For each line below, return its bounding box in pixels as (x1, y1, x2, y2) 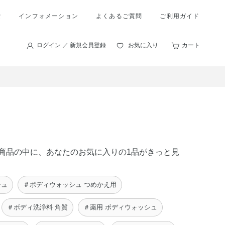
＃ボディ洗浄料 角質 (7, 203, 68, 211)
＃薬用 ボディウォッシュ (83, 203, 157, 211)
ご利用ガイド (160, 13, 200, 20)
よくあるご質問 (96, 13, 143, 20)
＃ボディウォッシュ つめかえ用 (23, 181, 117, 188)
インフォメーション (19, 13, 78, 20)
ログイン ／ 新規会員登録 (36, 42, 106, 49)
